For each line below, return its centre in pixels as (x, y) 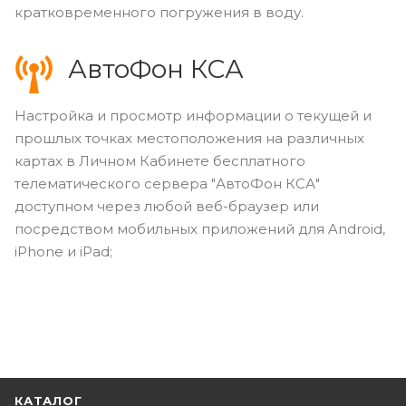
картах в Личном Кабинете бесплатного (160, 160)
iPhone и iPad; (63, 251)
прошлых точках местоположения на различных (189, 138)
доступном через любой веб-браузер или (167, 206)
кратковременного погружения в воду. (159, 12)
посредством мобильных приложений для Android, (200, 228)
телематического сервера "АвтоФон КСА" (167, 183)
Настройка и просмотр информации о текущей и (193, 115)
